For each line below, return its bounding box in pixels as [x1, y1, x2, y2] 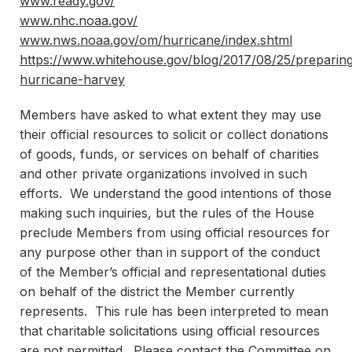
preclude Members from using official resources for [20, 225, 330, 240]
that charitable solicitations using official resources [20, 323, 320, 339]
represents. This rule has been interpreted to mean [20, 303, 328, 319]
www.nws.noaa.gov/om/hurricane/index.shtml [20, 32, 292, 48]
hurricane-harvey [20, 71, 125, 87]
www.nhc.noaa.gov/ [20, 13, 137, 28]
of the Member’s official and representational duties [20, 264, 326, 280]
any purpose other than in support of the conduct [20, 244, 320, 260]
